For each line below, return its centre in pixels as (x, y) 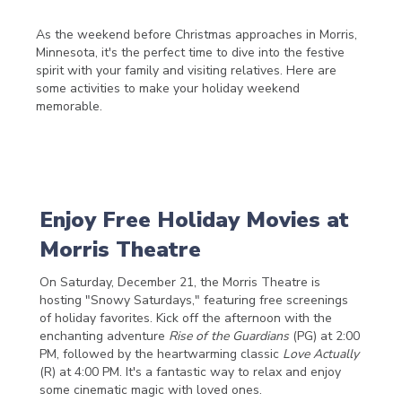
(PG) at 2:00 (324, 336)
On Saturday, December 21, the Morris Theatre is (180, 283)
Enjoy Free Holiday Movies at (194, 220)
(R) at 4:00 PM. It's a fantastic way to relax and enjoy (190, 372)
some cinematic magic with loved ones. (151, 390)
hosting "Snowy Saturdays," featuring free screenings (194, 301)
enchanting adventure (104, 336)
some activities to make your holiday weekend (168, 89)
